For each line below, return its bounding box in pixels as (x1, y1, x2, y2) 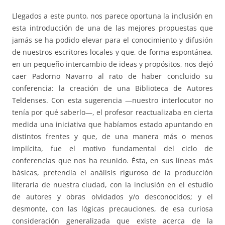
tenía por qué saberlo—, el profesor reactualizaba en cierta (12, 107, 213, 118)
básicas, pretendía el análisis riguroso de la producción (12, 168, 213, 178)
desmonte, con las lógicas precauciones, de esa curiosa (12, 204, 213, 214)
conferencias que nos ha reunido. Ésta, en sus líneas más (12, 156, 213, 166)
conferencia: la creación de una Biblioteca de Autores (12, 83, 213, 93)
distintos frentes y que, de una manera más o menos (12, 132, 213, 142)
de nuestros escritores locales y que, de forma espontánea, (12, 47, 213, 57)
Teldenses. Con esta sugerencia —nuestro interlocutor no (12, 95, 213, 105)
